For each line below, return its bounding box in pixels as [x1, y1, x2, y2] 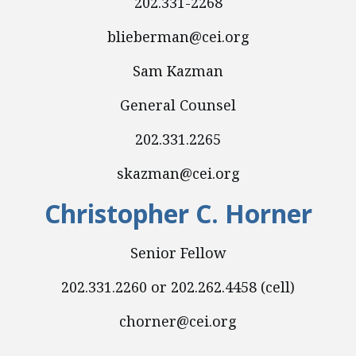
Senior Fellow [130, 243, 226, 262]
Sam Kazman [133, 61, 223, 80]
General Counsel [120, 95, 236, 114]
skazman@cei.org [116, 164, 240, 183]
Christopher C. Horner [44, 196, 312, 230]
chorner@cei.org [119, 311, 237, 331]
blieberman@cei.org [106, 27, 250, 46]
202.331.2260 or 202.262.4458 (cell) [61, 277, 295, 296]
